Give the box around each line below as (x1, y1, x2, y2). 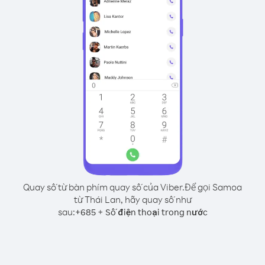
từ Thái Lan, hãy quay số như (73, 193, 192, 205)
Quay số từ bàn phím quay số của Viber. (23, 181, 185, 193)
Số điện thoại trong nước (105, 206, 208, 218)
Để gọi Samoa (185, 181, 242, 193)
